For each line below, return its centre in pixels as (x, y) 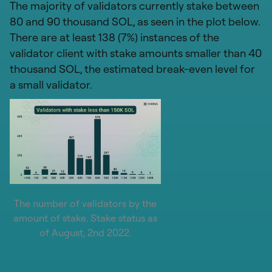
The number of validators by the (85, 203)
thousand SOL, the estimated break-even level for (132, 69)
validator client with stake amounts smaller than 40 (136, 53)
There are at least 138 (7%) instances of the (114, 37)
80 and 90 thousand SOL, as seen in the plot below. (135, 21)
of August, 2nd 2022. (85, 232)
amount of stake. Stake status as (85, 218)
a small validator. (51, 84)
